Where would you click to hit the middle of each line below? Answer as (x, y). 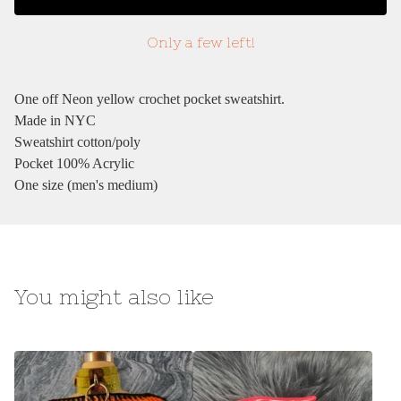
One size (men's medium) (86, 185)
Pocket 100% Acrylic (74, 164)
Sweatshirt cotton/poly (77, 142)
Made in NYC (55, 121)
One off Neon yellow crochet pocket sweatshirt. (149, 99)
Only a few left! (200, 43)
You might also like (114, 297)
